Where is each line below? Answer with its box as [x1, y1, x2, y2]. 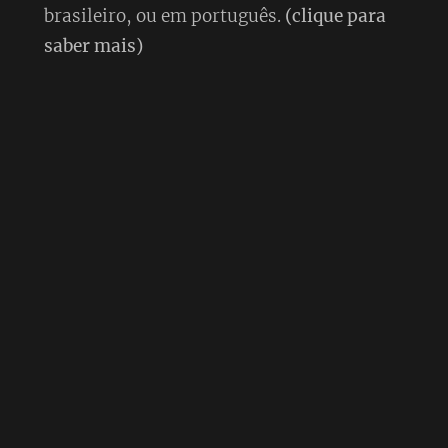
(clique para [284, 4, 386, 27]
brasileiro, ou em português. [43, 4, 285, 27]
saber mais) [43, 34, 143, 57]
